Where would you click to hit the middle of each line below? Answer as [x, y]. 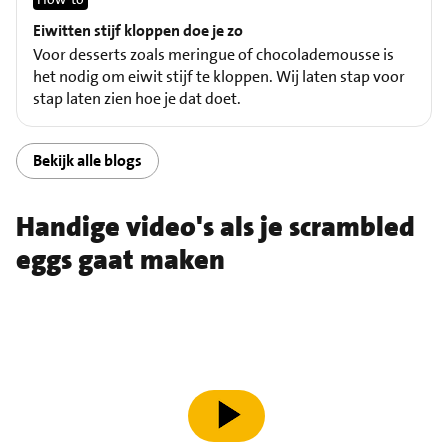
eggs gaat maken [120, 259]
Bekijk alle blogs [87, 161]
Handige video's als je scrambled [215, 226]
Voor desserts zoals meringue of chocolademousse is [213, 54]
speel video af [234, 425]
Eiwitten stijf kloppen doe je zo [138, 30]
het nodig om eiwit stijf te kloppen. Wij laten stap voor [219, 76]
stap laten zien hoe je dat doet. [137, 98]
